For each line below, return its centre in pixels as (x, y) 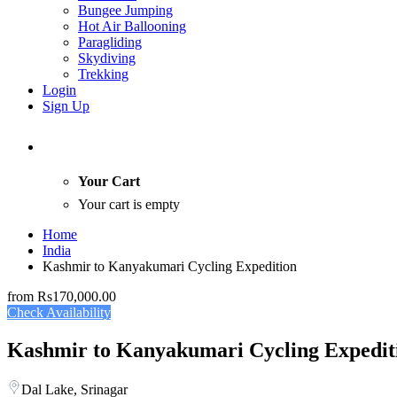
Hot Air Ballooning (132, 26)
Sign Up (66, 106)
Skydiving (107, 58)
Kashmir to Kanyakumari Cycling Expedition (170, 267)
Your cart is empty (129, 205)
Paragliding (110, 42)
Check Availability (59, 313)
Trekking (103, 74)
